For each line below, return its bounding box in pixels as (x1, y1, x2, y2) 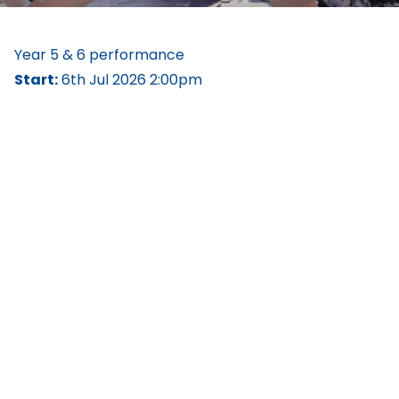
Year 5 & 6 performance (14, 45, 184, 65)
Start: (14, 69, 58, 90)
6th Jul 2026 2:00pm (58, 69, 202, 90)
